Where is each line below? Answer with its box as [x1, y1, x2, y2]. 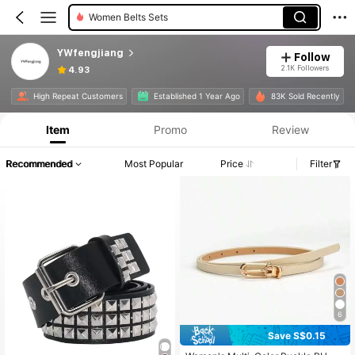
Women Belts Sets [88, 11, 168, 23]
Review [271, 122, 309, 136]
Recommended [6, 158, 72, 170]
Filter [310, 158, 332, 170]
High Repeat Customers [32, 91, 123, 101]
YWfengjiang [56, 47, 124, 59]
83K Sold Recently [270, 91, 340, 101]
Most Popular [124, 158, 184, 170]
